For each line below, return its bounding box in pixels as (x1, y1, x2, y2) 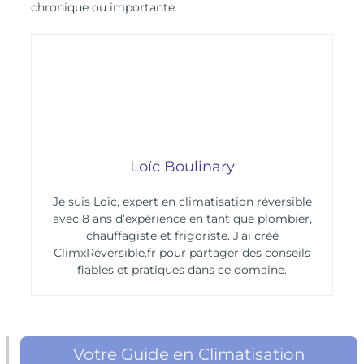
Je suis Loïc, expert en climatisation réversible (52, 193, 312, 209)
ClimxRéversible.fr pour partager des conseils (54, 245, 310, 260)
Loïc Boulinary (129, 157, 235, 175)
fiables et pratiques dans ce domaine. (77, 262, 287, 277)
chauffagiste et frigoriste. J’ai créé (85, 227, 279, 243)
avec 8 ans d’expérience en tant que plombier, (52, 210, 312, 226)
